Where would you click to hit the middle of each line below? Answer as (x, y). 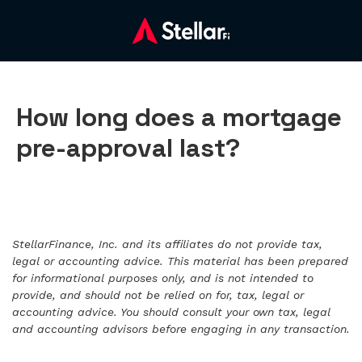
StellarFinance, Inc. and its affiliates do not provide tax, (167, 244)
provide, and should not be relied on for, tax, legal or (158, 295)
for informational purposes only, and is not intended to (163, 278)
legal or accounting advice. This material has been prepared (180, 261)
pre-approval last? (128, 148)
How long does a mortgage (179, 118)
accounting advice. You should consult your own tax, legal (171, 312)
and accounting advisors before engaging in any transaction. (181, 329)
